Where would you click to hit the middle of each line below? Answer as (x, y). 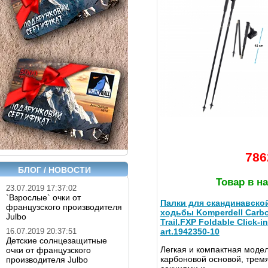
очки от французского (48, 250)
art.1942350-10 (190, 232)
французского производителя (64, 207)
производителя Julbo (47, 260)
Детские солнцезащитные (57, 240)
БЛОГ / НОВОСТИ (54, 170)
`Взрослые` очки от (43, 197)
